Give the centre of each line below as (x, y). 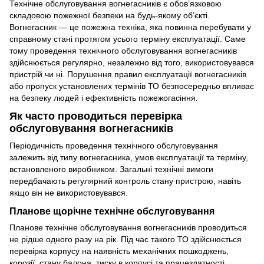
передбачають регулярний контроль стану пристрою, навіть (125, 181)
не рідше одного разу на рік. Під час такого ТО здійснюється (126, 240)
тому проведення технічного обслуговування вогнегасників (123, 50)
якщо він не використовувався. (69, 193)
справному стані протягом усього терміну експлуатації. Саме (128, 39)
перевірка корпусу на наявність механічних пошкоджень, (119, 251)
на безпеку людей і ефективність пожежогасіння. (104, 98)
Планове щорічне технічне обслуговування (112, 211)
